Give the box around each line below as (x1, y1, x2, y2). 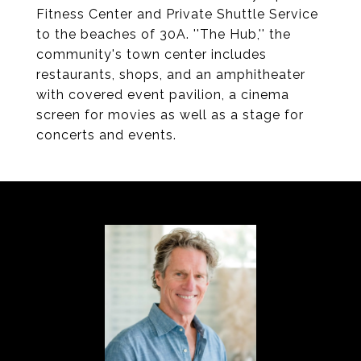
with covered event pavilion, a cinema (36, 87, 289, 102)
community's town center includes (36, 47, 267, 62)
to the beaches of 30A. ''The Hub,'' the (36, 27, 291, 42)
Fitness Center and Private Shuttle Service (36, 6, 318, 22)
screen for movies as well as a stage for (36, 107, 304, 122)
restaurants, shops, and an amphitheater (36, 67, 305, 82)
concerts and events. (36, 127, 176, 143)
